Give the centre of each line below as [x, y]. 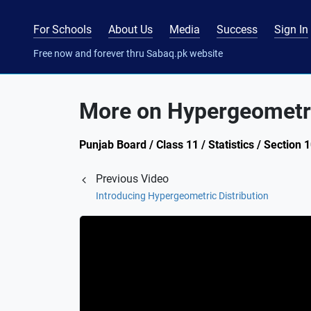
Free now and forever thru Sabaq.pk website [128, 53]
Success [237, 29]
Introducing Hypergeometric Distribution [182, 196]
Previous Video [132, 179]
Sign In [291, 29]
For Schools [62, 29]
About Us [131, 29]
